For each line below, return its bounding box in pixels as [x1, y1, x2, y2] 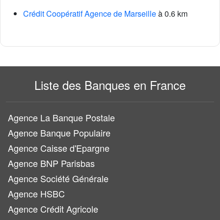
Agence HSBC [8, 187, 65, 200]
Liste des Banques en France [34, 76, 186, 93]
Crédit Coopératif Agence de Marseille [23, 8, 156, 19]
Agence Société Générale [8, 172, 109, 185]
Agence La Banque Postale [8, 111, 115, 124]
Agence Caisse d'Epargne [8, 141, 110, 154]
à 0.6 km [156, 8, 188, 19]
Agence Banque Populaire [8, 126, 110, 139]
